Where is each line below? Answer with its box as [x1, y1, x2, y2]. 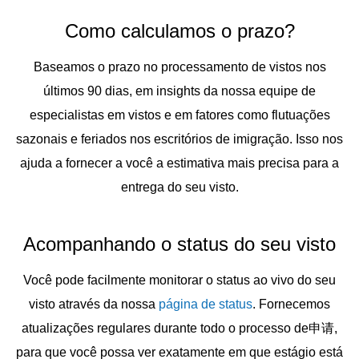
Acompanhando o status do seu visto [23, 233, 336, 255]
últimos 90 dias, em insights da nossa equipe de [43, 84, 316, 98]
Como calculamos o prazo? [64, 20, 295, 42]
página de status [159, 297, 252, 311]
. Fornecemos [252, 297, 330, 311]
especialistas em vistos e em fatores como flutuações [29, 108, 330, 122]
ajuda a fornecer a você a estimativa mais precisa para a [20, 156, 339, 170]
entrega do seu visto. [120, 180, 239, 194]
